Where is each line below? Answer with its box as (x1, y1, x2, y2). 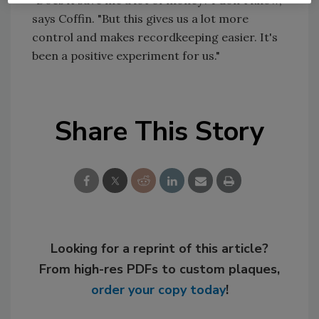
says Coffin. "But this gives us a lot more (32, 11, 249, 26)
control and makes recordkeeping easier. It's (32, 30, 278, 44)
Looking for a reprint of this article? (51, 240, 268, 257)
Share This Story (55, 113, 264, 150)
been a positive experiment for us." (32, 48, 220, 63)
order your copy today (90, 281, 226, 298)
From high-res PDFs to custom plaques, (39, 261, 280, 278)
